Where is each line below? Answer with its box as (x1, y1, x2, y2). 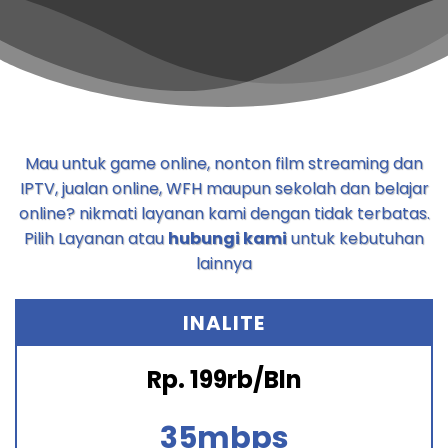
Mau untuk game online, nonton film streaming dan (25, 152, 423, 176)
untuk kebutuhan (287, 227, 424, 251)
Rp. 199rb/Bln (146, 362, 302, 396)
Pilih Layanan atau (24, 227, 168, 251)
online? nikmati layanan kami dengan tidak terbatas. (18, 202, 430, 226)
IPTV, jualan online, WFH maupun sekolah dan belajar (19, 177, 429, 201)
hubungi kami (168, 227, 287, 251)
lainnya (196, 252, 252, 276)
